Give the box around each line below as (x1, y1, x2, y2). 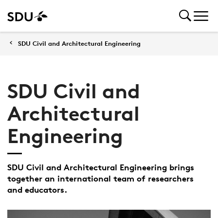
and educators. (7, 184, 67, 195)
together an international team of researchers (7, 173, 194, 183)
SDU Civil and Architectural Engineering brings (7, 162, 194, 172)
